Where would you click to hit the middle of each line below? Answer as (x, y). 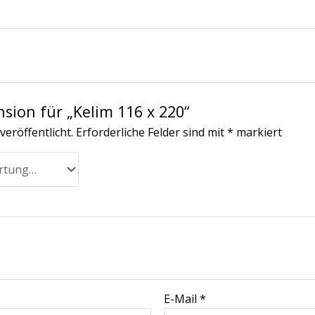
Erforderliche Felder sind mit (152, 133)
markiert (258, 133)
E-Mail (182, 298)
